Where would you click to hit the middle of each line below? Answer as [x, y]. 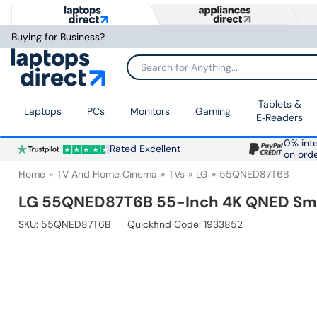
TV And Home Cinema [107, 174]
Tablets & [279, 104]
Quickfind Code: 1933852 [185, 225]
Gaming [213, 111]
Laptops [43, 111]
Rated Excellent [145, 149]
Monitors [150, 111]
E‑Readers [279, 118]
